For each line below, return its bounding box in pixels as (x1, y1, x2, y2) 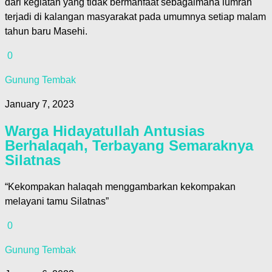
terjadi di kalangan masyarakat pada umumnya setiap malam (5, 12, 266, 22)
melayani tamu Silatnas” (5, 196, 109, 207)
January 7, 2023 (5, 99, 74, 110)
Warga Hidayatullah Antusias (5, 123, 205, 140)
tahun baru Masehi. (5, 26, 87, 37)
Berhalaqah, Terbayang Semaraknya (5, 137, 253, 154)
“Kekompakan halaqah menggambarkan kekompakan (5, 182, 236, 192)
